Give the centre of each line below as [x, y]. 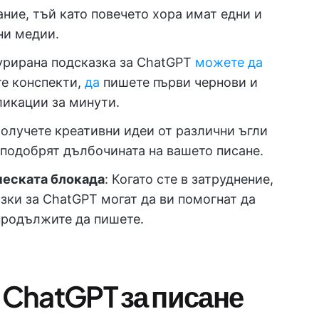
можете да [229, 62]
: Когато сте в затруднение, [189, 179]
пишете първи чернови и [179, 82]
